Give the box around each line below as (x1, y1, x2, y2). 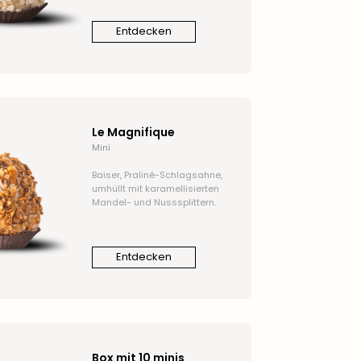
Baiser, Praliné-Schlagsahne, (91, 168, 222, 181)
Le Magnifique (91, 123, 175, 140)
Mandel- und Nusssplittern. (91, 195, 216, 209)
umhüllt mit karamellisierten (91, 181, 219, 195)
